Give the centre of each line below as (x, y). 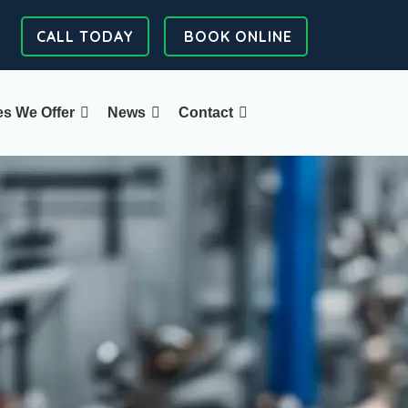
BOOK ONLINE (236, 36)
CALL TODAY (85, 36)
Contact (206, 112)
